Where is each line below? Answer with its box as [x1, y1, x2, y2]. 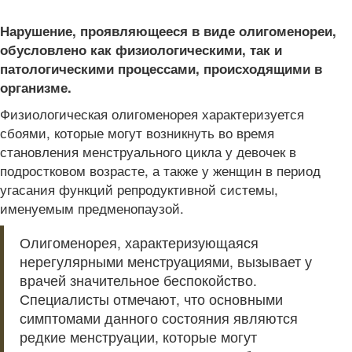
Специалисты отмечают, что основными [20, 289, 283, 309]
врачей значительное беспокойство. [20, 270, 257, 290]
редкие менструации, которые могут [20, 327, 257, 346]
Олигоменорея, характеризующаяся [20, 233, 258, 252]
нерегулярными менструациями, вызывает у [20, 251, 312, 271]
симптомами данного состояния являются [20, 308, 298, 328]
